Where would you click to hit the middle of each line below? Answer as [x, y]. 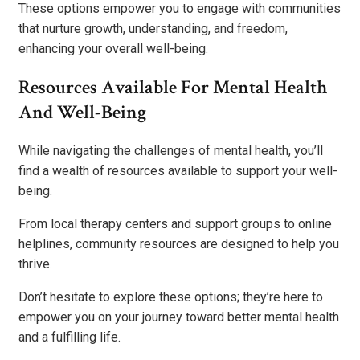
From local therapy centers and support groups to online [175, 223]
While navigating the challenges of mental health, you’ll [171, 150]
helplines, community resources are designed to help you [179, 243]
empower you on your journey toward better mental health [179, 317]
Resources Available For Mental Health [173, 87]
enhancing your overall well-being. [113, 49]
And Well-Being [82, 112]
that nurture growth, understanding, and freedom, [153, 29]
